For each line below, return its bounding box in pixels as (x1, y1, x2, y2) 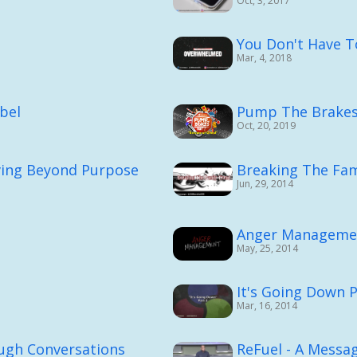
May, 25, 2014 (236, 241, 298, 255)
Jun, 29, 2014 (236, 176, 293, 190)
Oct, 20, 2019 (236, 119, 296, 133)
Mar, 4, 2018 (236, 51, 292, 65)
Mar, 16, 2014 (236, 298, 297, 312)
